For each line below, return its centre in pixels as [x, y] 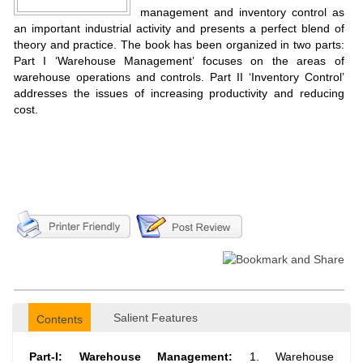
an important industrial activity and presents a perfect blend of [179, 28]
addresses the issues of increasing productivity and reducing [179, 93]
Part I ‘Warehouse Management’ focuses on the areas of [179, 61]
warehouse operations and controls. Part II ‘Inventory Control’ [179, 77]
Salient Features [156, 318]
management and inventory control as [242, 12]
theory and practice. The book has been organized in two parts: [179, 45]
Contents [60, 319]
